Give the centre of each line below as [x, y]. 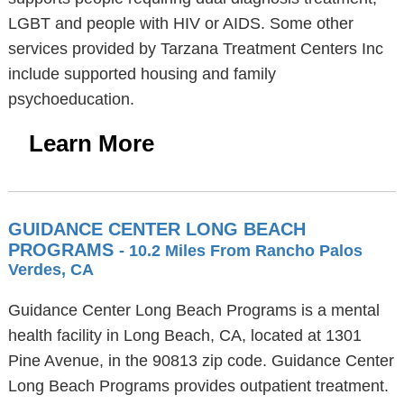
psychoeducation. [71, 99]
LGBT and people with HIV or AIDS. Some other [180, 23]
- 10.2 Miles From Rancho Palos [240, 251]
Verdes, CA [50, 270]
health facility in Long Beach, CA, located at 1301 [184, 335]
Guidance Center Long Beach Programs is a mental [193, 310]
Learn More [91, 143]
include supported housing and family [142, 74]
